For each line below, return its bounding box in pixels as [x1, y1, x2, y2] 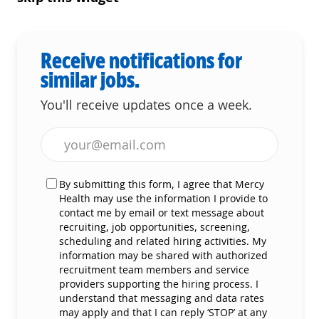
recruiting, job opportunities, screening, [59, 219, 250, 234]
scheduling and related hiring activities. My [59, 234, 266, 248]
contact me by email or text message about [59, 205, 264, 219]
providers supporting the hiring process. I [59, 276, 258, 291]
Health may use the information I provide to [59, 191, 268, 205]
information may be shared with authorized [59, 248, 268, 262]
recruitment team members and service [59, 262, 249, 276]
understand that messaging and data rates [59, 291, 264, 305]
